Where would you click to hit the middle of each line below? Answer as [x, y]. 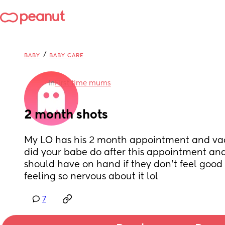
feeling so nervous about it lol [91, 177]
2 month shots [66, 115]
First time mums [83, 83]
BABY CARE [67, 55]
